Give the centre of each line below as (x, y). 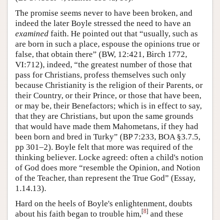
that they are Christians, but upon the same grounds (104, 116)
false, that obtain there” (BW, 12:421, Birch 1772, (101, 54)
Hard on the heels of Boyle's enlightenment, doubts (104, 203)
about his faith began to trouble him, (78, 214)
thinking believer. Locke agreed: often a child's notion (109, 157)
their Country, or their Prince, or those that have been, (108, 95)
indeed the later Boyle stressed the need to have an (103, 23)
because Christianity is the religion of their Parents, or (109, 85)
